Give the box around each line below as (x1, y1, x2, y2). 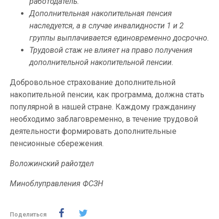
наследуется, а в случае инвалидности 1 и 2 (29, 21, 184, 30)
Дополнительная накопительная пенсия (29, 9, 172, 18)
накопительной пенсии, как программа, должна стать (10, 90, 204, 99)
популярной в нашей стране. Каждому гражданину (10, 102, 196, 111)
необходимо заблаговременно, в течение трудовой (10, 114, 198, 124)
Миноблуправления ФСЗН (10, 179, 103, 188)
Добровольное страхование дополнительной (10, 78, 175, 87)
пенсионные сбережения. (10, 139, 104, 148)
